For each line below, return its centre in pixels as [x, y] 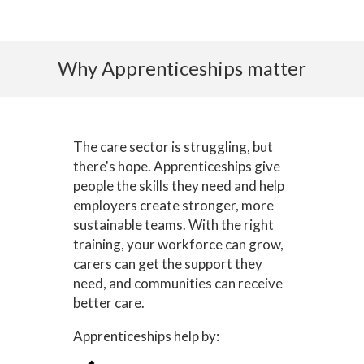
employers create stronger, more [173, 206]
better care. [108, 303]
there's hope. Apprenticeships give [176, 167]
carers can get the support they [167, 264]
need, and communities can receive [178, 284]
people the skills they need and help [178, 186]
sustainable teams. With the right [173, 225]
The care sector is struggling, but [173, 147]
